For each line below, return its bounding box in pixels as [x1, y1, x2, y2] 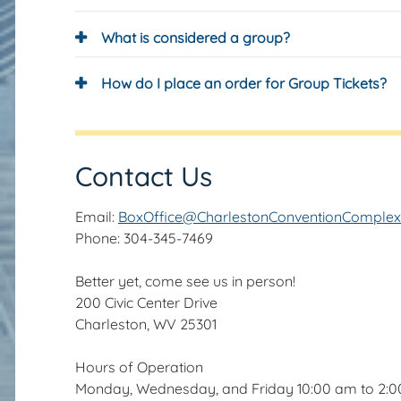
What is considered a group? [101, 29, 290, 47]
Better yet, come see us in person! [75, 272, 295, 290]
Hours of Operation [75, 358, 203, 376]
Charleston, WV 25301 [75, 315, 217, 333]
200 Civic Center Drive [75, 294, 218, 311]
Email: [75, 208, 118, 226]
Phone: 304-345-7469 [75, 229, 213, 247]
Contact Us [75, 159, 212, 193]
